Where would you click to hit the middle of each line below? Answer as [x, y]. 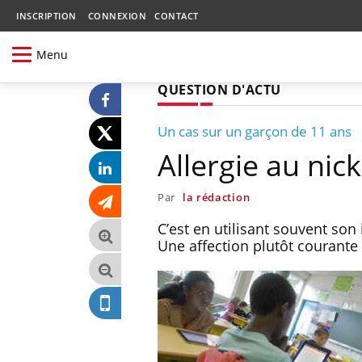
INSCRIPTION [46, 16]
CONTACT [177, 16]
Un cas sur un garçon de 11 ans [255, 131]
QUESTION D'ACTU [219, 89]
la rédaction [216, 197]
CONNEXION [117, 16]
